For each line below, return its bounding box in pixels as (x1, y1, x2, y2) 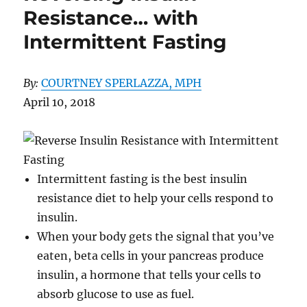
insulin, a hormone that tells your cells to (37, 268, 262, 282)
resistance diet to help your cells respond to (37, 191, 274, 206)
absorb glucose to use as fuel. (37, 287, 195, 302)
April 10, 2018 (23, 95, 96, 110)
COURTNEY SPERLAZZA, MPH (41, 76, 202, 90)
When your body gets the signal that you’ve (37, 230, 275, 244)
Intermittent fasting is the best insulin (37, 172, 248, 186)
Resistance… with (23, 6, 199, 30)
